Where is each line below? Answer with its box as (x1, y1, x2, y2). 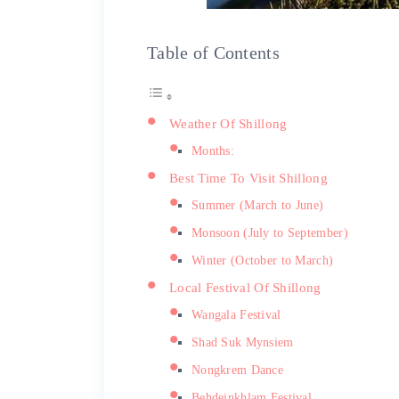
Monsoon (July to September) (191, 225, 348, 240)
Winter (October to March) (191, 253, 334, 267)
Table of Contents (147, 42, 280, 62)
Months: (191, 143, 235, 158)
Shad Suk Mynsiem (191, 335, 294, 349)
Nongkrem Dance (191, 362, 284, 377)
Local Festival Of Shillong (169, 279, 322, 295)
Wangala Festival (191, 307, 281, 322)
